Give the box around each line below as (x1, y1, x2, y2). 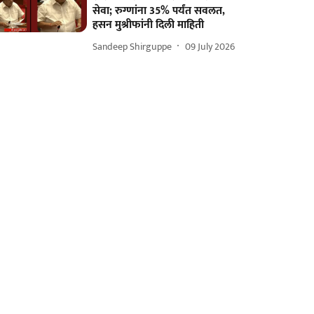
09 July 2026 (185, 38, 235, 55)
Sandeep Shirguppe (93, 38, 172, 55)
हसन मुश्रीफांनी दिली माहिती (93, 15, 205, 34)
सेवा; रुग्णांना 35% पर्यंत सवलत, (93, 1, 226, 20)
